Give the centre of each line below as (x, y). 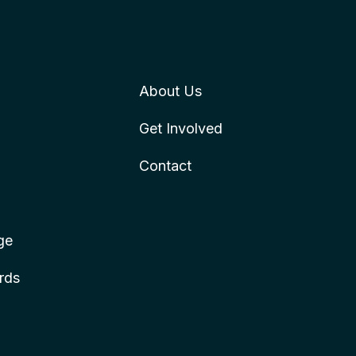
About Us (170, 91)
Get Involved (180, 128)
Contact (165, 165)
